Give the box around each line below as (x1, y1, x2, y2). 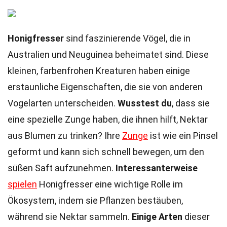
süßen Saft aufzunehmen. (8, 163, 116, 173)
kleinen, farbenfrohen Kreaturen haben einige (8, 65, 190, 76)
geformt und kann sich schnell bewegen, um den (8, 146, 204, 157)
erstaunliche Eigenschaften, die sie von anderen (8, 82, 203, 92)
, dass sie (172, 98, 210, 108)
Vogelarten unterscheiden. (8, 98, 118, 108)
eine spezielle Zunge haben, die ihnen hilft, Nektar (8, 114, 208, 125)
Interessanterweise (116, 163, 198, 173)
